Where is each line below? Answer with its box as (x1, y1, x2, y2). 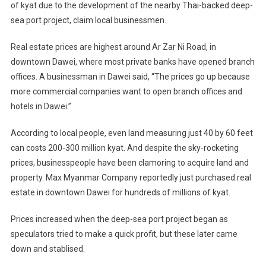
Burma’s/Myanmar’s (191, 15, 259, 25)
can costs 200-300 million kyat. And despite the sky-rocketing (10, 143, 239, 153)
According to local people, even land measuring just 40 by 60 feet (10, 128, 253, 138)
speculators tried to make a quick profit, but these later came (10, 229, 237, 239)
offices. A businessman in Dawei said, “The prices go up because (10, 72, 250, 82)
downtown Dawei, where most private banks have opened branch (10, 57, 255, 67)
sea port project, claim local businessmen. (10, 15, 166, 26)
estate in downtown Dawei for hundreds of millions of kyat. (10, 188, 230, 198)
